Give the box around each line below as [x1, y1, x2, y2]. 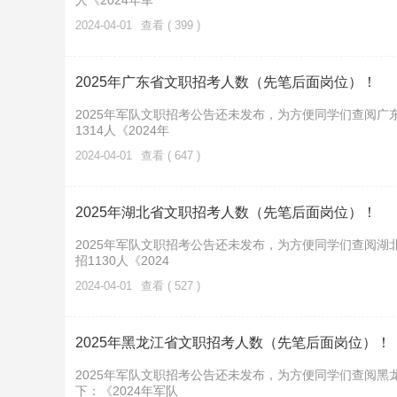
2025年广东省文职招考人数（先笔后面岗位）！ [75, 74, 377, 90]
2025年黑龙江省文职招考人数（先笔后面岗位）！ [75, 335, 391, 350]
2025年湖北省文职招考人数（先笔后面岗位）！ [75, 205, 377, 220]
